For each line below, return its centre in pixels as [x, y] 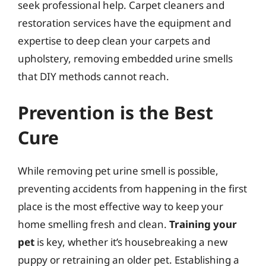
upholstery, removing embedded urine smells [125, 58]
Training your [203, 224]
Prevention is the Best [115, 113]
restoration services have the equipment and [124, 23]
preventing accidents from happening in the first [132, 189]
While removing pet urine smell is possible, [118, 171]
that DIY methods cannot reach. [94, 76]
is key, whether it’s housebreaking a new [131, 242]
